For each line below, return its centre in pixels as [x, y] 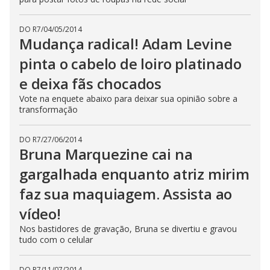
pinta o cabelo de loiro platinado [130, 63]
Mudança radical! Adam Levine [126, 43]
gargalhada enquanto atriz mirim [134, 174]
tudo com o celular [56, 239]
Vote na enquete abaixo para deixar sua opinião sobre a [128, 98]
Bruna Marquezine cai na [106, 154]
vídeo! [40, 213]
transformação [49, 109]
